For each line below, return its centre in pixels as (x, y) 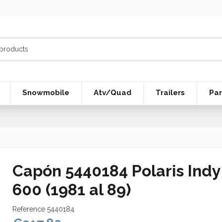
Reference (28, 209)
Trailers (170, 93)
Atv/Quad (112, 93)
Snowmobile (46, 93)
